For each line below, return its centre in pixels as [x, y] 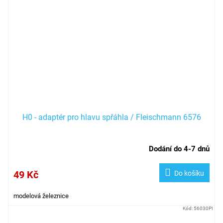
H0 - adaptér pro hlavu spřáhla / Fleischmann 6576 [111, 117]
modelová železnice [41, 196]
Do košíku [189, 173]
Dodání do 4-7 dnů [179, 149]
